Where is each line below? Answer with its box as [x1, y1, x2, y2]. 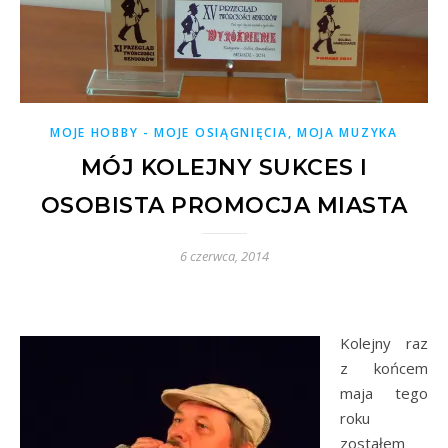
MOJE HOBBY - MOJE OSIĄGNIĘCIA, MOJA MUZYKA [50, 123, 398, 141]
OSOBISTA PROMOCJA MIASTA [40, 191, 408, 219]
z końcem [340, 357, 428, 378]
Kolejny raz [340, 332, 428, 353]
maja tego [340, 382, 428, 403]
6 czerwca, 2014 [179, 246, 269, 265]
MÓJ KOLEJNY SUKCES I [80, 153, 368, 181]
